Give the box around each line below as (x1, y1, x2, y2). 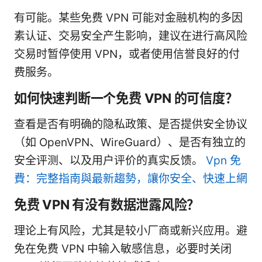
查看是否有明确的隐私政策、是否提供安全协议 (14, 118, 247, 132)
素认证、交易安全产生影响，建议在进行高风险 (14, 29, 247, 43)
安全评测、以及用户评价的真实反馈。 (14, 154, 206, 168)
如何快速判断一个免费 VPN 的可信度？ (14, 90, 238, 106)
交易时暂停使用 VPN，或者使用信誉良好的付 (14, 47, 240, 61)
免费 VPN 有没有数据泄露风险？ (14, 196, 200, 213)
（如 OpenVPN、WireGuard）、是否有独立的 (14, 136, 246, 150)
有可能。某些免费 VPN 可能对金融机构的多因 (14, 11, 243, 25)
